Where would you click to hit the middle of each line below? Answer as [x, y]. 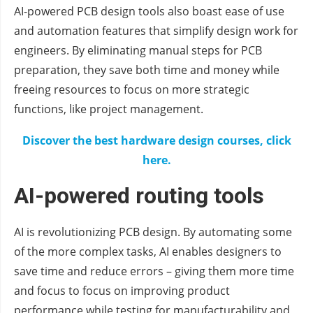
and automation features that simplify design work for [156, 31]
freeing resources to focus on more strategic [132, 90]
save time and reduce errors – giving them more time [154, 271]
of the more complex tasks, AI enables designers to [148, 252]
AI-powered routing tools [139, 196]
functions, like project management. [109, 109]
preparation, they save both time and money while [147, 70]
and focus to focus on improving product [122, 291]
